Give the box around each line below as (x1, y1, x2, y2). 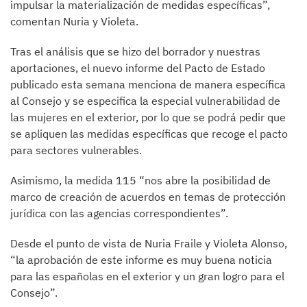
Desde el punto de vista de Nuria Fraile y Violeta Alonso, (10, 236, 287, 251)
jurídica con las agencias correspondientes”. (10, 206, 228, 221)
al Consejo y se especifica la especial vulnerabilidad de (10, 94, 280, 108)
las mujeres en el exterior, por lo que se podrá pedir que (10, 110, 286, 125)
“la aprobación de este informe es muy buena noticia (10, 253, 272, 267)
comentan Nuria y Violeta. (10, 14, 138, 29)
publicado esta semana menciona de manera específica (10, 77, 286, 92)
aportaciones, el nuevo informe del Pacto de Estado (10, 61, 265, 75)
